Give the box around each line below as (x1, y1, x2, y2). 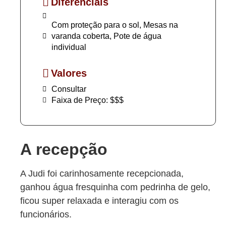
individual (51, 43, 86, 52)
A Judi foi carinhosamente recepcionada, (20, 168, 184, 179)
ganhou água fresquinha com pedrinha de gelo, (20, 182, 210, 193)
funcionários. (20, 209, 72, 220)
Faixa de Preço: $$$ (51, 96, 124, 105)
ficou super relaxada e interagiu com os (20, 196, 179, 206)
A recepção (20, 140, 107, 159)
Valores (51, 68, 87, 79)
